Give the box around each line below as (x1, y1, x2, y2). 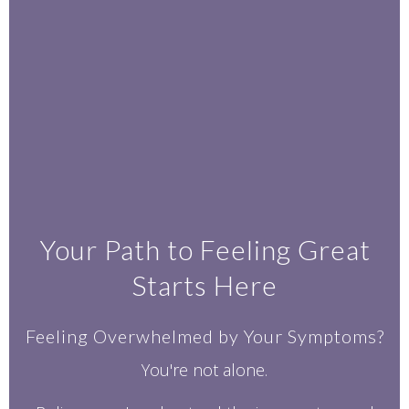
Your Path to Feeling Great (38, 232, 371, 266)
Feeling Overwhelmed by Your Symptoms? (25, 324, 384, 347)
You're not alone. (142, 359, 267, 382)
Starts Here (131, 267, 278, 301)
